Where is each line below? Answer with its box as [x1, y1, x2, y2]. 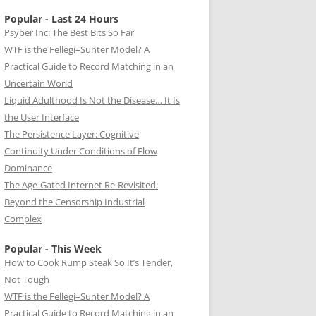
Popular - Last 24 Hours [4, 12, 119, 25]
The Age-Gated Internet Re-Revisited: [4, 178, 158, 191]
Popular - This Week [4, 242, 102, 255]
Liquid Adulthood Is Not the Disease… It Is [4, 94, 180, 107]
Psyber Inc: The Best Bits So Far [4, 26, 134, 39]
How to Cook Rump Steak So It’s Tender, [4, 256, 173, 269]
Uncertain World [4, 77, 73, 90]
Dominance [4, 162, 52, 174]
